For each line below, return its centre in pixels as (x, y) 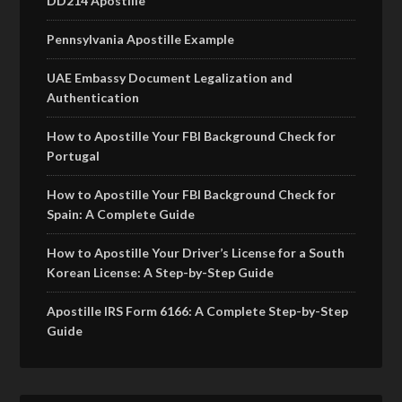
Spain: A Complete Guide (121, 214)
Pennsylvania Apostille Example (141, 39)
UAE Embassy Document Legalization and (170, 78)
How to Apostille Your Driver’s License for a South (196, 253)
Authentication (93, 98)
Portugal (74, 156)
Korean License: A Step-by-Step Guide (161, 273)
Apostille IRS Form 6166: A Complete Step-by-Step (198, 311)
